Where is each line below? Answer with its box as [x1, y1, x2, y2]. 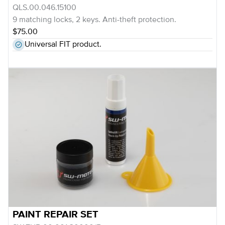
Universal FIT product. [25, 41, 101, 49]
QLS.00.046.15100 [13, 4, 76, 12]
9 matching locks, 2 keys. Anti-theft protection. [13, 16, 176, 24]
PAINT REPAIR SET [13, 209, 98, 219]
